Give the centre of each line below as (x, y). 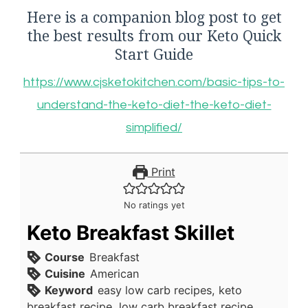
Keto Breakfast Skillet (131, 232)
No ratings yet (154, 205)
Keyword (69, 290)
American (114, 273)
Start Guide (154, 54)
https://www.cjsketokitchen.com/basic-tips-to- (154, 82)
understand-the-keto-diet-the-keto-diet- (154, 104)
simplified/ (154, 127)
